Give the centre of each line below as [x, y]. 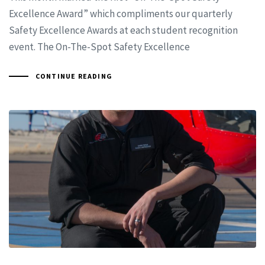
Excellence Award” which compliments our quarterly [121, 14]
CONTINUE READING [74, 76]
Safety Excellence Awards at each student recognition [123, 30]
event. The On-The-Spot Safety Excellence [99, 47]
